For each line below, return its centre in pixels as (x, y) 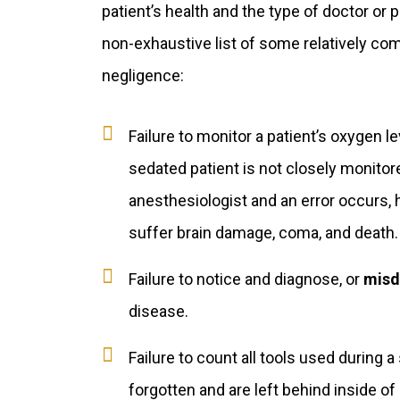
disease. (158, 311)
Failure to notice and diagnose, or (246, 279)
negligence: (143, 75)
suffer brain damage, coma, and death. (263, 233)
